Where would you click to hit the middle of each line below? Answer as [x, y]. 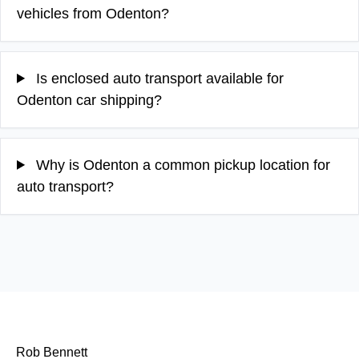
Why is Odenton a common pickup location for [182, 165]
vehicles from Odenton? [93, 13]
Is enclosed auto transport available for [158, 78]
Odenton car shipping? [89, 100]
